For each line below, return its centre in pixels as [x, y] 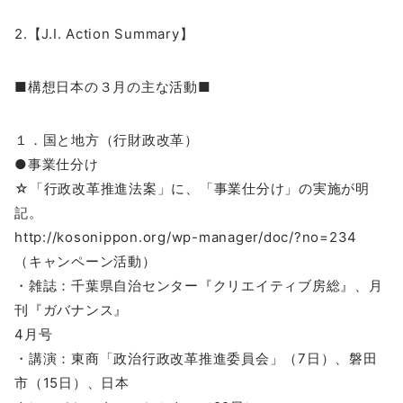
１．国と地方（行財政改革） [107, 139]
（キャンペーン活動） [85, 261]
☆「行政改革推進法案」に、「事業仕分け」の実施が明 [192, 188]
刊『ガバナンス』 [71, 309]
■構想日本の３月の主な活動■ [113, 86]
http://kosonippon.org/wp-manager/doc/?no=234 [186, 237]
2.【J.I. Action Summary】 [104, 33]
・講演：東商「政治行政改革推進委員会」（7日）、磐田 [196, 358]
